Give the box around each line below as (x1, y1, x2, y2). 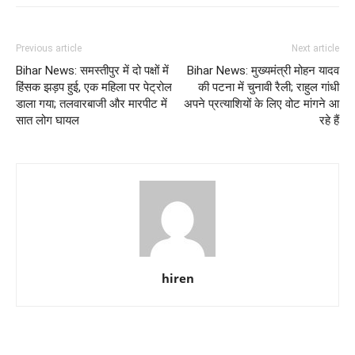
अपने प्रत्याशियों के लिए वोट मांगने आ (184, 96, 339, 111)
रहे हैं (319, 113, 339, 128)
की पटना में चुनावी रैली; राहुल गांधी (198, 79, 339, 94)
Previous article (16, 42, 82, 54)
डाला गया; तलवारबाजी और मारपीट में (16, 96, 167, 111)
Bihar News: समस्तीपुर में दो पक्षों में (16, 63, 169, 78)
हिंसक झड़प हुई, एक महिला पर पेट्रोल (16, 79, 172, 94)
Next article (292, 42, 339, 54)
